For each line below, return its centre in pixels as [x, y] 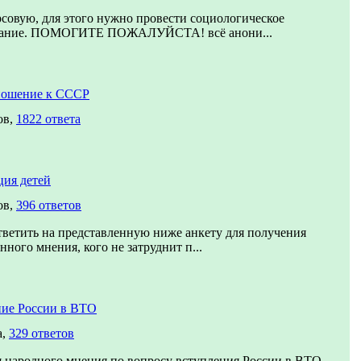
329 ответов [41, 333]
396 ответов [49, 205]
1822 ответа [48, 119]
